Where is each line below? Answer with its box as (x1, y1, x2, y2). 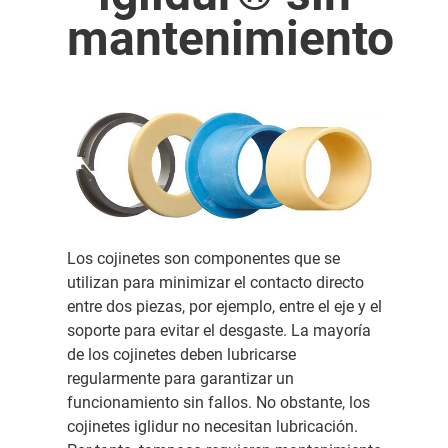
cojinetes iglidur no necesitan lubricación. (66, 416, 358, 436)
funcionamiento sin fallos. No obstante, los (66, 392, 370, 412)
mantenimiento (66, 10, 394, 67)
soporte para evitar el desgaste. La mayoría (66, 320, 371, 340)
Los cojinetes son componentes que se (66, 248, 340, 268)
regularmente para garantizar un (66, 368, 294, 388)
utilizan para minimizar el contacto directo (66, 272, 364, 292)
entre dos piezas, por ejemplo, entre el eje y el (66, 296, 382, 316)
